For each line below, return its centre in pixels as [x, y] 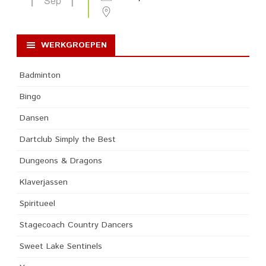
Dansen [34, 118]
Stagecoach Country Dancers [76, 225]
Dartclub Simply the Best [68, 139]
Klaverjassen [44, 182]
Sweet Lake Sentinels [61, 246]
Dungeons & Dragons [61, 161]
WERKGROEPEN [74, 45]
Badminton [40, 75]
